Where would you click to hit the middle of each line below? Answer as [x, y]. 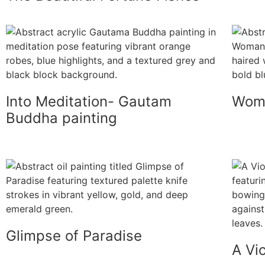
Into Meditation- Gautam [89, 101]
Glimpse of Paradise [74, 235]
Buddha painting [62, 118]
